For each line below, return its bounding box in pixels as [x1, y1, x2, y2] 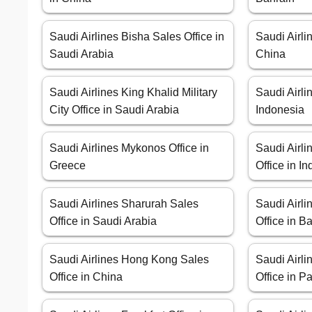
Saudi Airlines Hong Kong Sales [49, 253, 209, 266]
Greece [49, 159, 86, 172]
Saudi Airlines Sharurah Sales [49, 198, 198, 210]
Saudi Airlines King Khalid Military [49, 86, 217, 99]
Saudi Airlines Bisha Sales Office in [49, 31, 224, 43]
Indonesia [256, 104, 305, 116]
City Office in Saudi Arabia [49, 104, 179, 116]
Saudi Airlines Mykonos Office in [49, 142, 209, 155]
